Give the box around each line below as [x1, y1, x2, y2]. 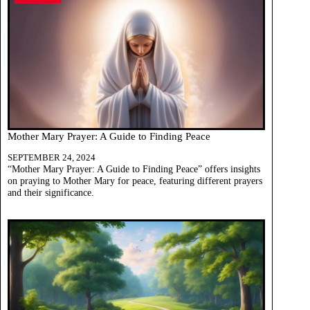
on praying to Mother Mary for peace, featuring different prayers [8, 175, 262, 187]
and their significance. [8, 187, 94, 199]
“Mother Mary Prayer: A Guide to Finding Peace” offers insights [8, 163, 260, 175]
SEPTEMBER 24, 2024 [8, 152, 95, 163]
